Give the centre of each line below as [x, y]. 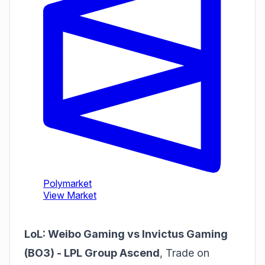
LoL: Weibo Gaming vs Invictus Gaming [126, 234]
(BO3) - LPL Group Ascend [92, 253]
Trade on [188, 253]
